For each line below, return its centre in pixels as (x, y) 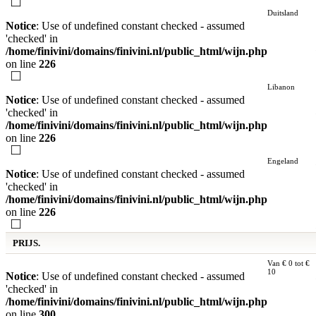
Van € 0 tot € (288, 263)
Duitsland (283, 13)
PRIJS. (26, 243)
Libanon (281, 87)
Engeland (283, 161)
